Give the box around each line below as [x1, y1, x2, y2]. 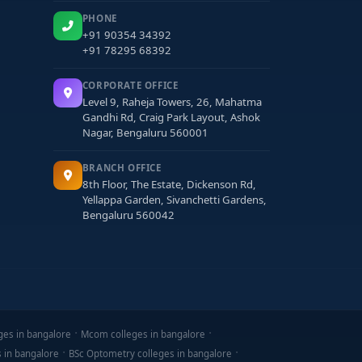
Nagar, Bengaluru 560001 [82, 125, 208, 140]
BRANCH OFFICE [82, 162, 162, 174]
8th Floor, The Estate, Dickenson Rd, [82, 177, 256, 192]
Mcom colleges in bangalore [80, 328, 205, 340]
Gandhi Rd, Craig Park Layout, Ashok [82, 110, 260, 124]
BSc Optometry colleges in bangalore [69, 347, 232, 360]
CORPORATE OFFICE [82, 79, 179, 91]
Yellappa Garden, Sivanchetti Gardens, [82, 192, 267, 207]
